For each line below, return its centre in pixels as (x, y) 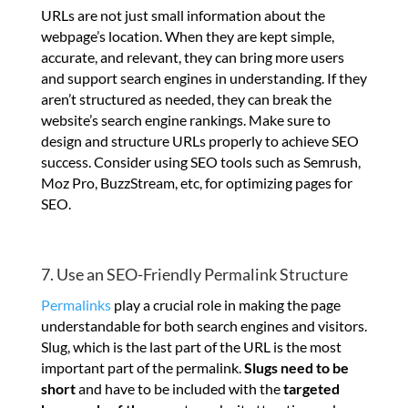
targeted (311, 389)
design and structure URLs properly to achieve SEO (199, 141)
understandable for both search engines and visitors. (204, 326)
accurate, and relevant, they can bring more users (192, 57)
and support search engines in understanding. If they (204, 78)
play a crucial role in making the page (225, 305)
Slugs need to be (296, 368)
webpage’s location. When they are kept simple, (187, 36)
